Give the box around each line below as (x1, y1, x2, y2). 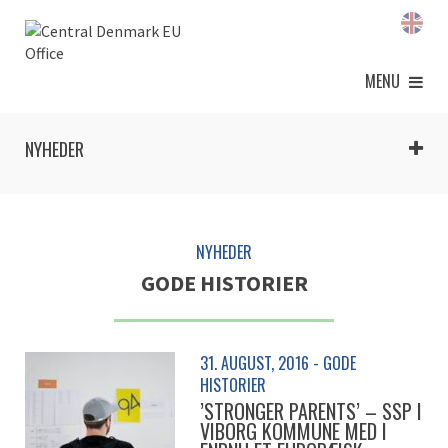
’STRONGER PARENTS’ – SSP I (200, 396, 422, 426)
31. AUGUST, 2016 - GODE (200, 351, 356, 375)
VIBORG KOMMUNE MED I (200, 416, 387, 446)
